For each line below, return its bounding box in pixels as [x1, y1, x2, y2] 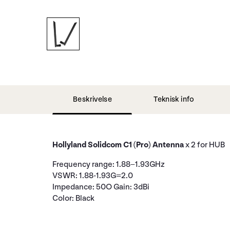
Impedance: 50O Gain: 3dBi [52, 182, 149, 192]
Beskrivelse [73, 94, 112, 104]
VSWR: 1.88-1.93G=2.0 [52, 171, 133, 181]
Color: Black [52, 194, 94, 203]
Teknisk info [154, 94, 195, 104]
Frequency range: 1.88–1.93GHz [52, 160, 165, 169]
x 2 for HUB [185, 140, 225, 150]
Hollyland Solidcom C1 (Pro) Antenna [52, 140, 185, 150]
